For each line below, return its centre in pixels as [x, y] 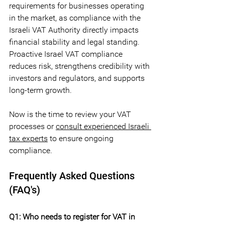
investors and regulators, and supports [78, 78]
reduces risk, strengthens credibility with [80, 66]
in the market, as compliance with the [76, 18]
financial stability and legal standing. [75, 42]
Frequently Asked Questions [73, 176]
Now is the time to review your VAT [71, 114]
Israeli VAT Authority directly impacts [75, 30]
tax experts [28, 138]
